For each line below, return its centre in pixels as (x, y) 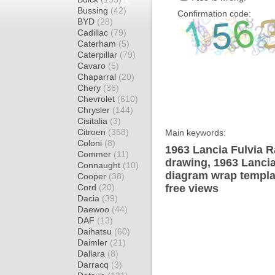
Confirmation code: (214, 14)
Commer (95, 154)
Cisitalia (94, 121)
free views (192, 188)
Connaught (100, 165)
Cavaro (93, 66)
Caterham (98, 44)
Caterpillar (99, 55)
